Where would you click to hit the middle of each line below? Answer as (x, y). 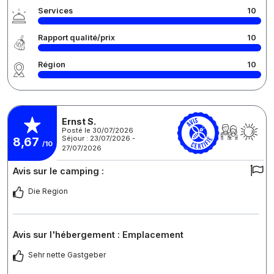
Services (55, 11)
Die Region (48, 191)
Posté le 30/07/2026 (98, 130)
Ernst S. (79, 121)
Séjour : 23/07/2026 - (98, 138)
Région (52, 65)
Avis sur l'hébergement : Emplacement (98, 235)
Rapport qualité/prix (76, 38)
